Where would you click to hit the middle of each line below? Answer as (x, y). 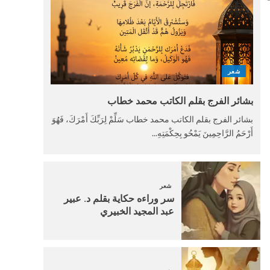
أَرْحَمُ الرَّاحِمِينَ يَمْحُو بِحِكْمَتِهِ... (202, 133)
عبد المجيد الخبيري (135, 211)
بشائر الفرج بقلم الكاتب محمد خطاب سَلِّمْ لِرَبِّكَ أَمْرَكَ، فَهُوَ (152, 119)
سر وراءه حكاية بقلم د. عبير (119, 198)
